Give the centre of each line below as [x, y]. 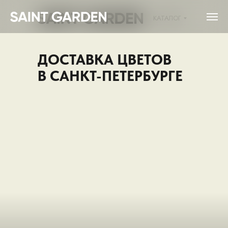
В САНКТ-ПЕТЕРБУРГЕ [110, 76]
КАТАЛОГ [167, 18]
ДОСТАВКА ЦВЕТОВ [105, 60]
